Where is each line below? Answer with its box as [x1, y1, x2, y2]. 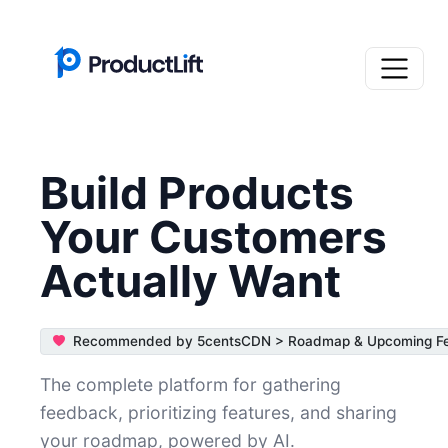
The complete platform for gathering [40, 373, 341, 395]
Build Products [40, 165, 354, 220]
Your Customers [40, 209, 387, 264]
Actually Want [40, 253, 341, 308]
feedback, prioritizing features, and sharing [40, 401, 397, 423]
